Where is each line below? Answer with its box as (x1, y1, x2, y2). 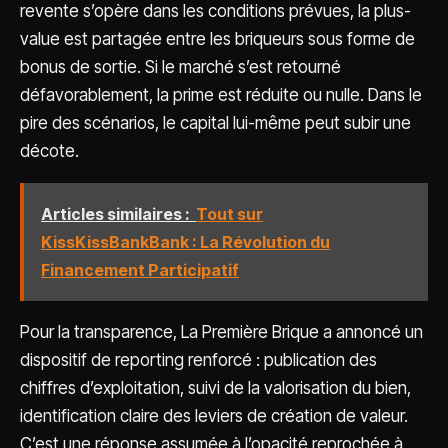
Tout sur (196, 204, 263, 224)
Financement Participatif (41, 260, 239, 280)
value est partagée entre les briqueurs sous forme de (20, 29, 415, 49)
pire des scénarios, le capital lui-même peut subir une (20, 113, 411, 133)
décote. (20, 141, 79, 161)
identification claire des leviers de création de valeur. (20, 406, 408, 426)
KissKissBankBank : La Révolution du (41, 232, 330, 252)
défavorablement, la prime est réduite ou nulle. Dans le (20, 85, 422, 105)
